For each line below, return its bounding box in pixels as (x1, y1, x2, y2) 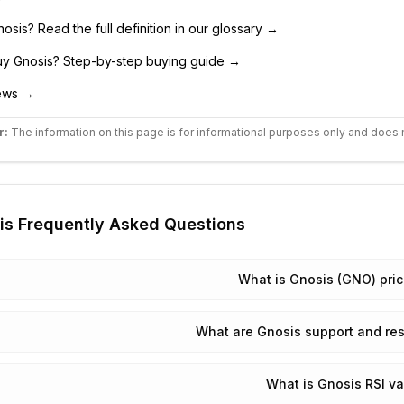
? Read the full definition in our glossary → (27, 21, 279, 36)
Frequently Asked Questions (13, 215, 245, 234)
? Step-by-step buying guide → (52, 53, 241, 69)
